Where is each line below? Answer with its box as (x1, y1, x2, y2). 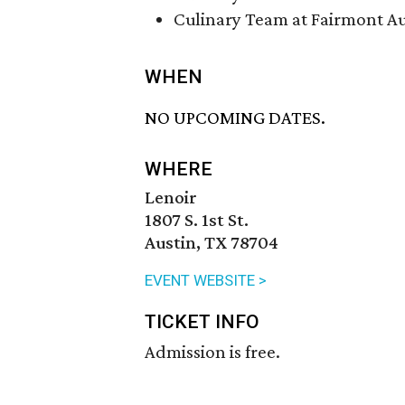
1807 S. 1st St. (145, 209, 249, 231)
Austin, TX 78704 (145, 231, 278, 254)
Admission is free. (145, 341, 280, 363)
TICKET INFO (145, 311, 259, 334)
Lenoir (145, 186, 197, 209)
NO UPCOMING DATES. (145, 107, 325, 129)
